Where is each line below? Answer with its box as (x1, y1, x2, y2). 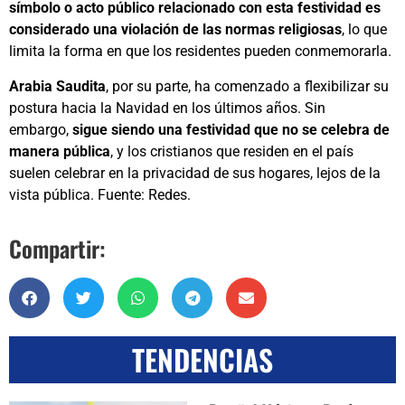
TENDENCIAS (132, 337, 273, 381)
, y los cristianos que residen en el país (110, 142, 353, 160)
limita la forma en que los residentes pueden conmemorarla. (9, 42, 391, 61)
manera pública (9, 142, 110, 160)
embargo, (9, 120, 69, 138)
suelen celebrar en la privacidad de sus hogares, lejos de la (9, 164, 381, 182)
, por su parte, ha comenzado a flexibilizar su (106, 77, 389, 95)
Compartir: (9, 231, 106, 265)
